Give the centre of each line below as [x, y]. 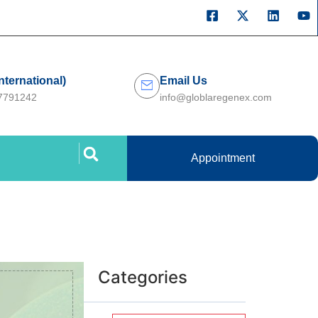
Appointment [223, 158]
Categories [143, 277]
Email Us [184, 80]
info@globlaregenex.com [216, 97]
